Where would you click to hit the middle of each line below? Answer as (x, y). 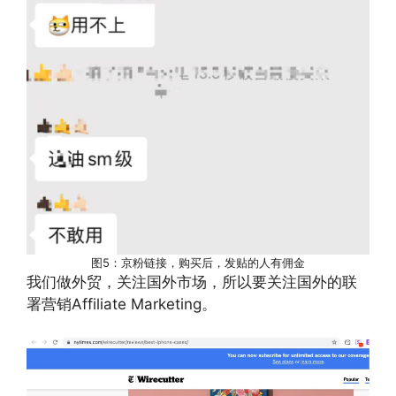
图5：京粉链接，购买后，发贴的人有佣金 (198, 262)
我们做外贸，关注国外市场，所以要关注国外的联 (192, 282)
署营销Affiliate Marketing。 (122, 304)
